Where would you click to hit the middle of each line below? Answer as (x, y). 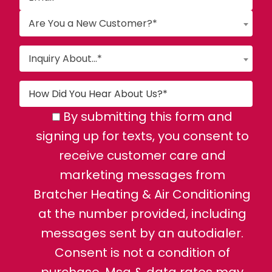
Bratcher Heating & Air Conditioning (142, 194)
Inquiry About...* (65, 59)
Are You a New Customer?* (93, 23)
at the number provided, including (142, 214)
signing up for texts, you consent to (142, 136)
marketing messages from (142, 175)
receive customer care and (142, 155)
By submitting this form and (148, 117)
